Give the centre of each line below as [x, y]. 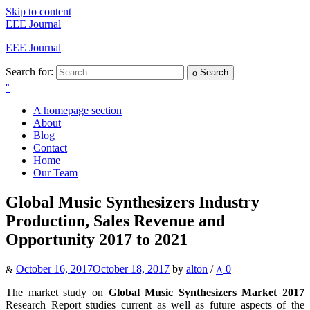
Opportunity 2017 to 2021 [97, 239]
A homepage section [77, 110]
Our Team [55, 172]
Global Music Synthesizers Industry [133, 202]
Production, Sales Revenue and [115, 220]
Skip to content [38, 11]
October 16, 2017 [54, 268]
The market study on [57, 292]
